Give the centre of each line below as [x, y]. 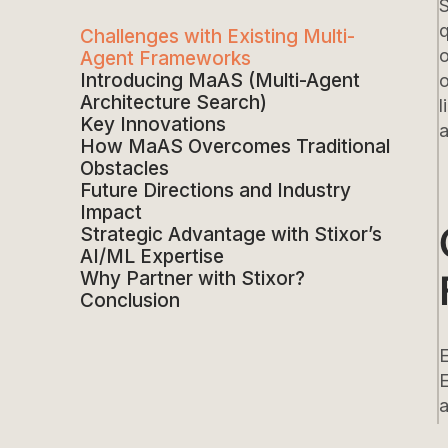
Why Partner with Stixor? [192, 278]
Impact [111, 212]
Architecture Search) [173, 102]
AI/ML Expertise [152, 256]
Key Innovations [153, 124]
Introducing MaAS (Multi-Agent [220, 80]
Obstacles [124, 168]
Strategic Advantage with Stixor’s [231, 234]
